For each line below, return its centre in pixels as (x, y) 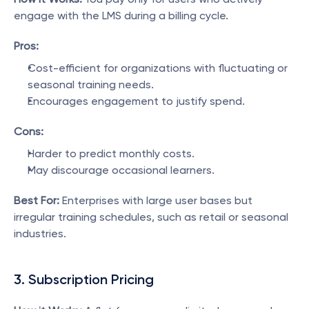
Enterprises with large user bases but (156, 200)
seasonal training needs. (91, 84)
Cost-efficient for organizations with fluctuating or (158, 68)
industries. (40, 233)
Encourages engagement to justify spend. (136, 101)
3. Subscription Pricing (84, 279)
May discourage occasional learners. (121, 170)
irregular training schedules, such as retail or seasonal (151, 217)
